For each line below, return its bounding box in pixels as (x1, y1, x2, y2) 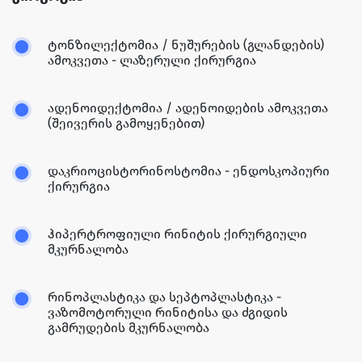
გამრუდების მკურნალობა (48, 320, 209, 336)
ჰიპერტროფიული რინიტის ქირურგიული (48, 226, 307, 242)
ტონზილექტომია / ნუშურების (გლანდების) (48, 37, 324, 53)
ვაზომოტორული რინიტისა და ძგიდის (48, 305, 288, 321)
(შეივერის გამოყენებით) (48, 116, 204, 132)
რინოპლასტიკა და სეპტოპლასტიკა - (48, 289, 281, 305)
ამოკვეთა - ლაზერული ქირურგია (48, 53, 256, 69)
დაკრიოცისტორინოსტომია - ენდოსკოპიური (48, 163, 330, 179)
